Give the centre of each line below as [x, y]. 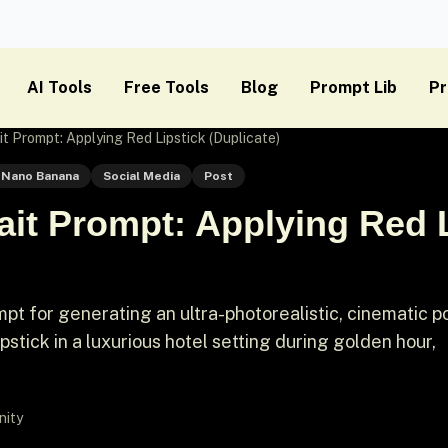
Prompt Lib [353, 87]
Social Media [141, 176]
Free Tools [166, 87]
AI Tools [59, 87]
